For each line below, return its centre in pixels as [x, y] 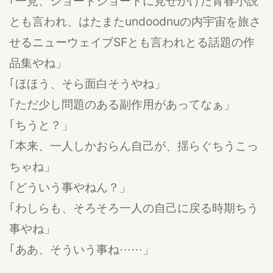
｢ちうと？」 [41, 125]
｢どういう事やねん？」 [70, 187]
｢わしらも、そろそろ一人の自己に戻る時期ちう [134, 207]
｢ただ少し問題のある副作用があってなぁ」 [122, 104]
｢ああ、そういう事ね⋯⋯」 [82, 249]
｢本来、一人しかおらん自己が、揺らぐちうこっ [134, 145]
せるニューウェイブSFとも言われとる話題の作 [132, 42]
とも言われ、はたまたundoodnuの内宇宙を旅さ [135, 21]
